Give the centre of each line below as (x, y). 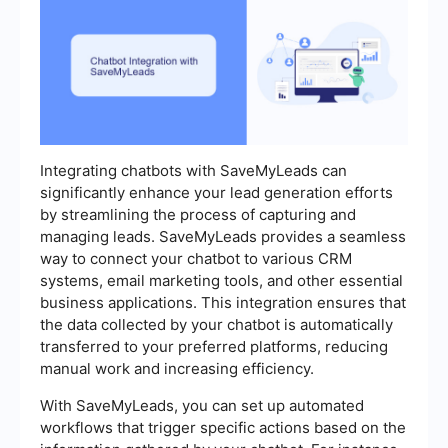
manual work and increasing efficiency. (177, 368)
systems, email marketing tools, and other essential (221, 280)
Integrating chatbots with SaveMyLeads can (193, 170)
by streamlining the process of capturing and (198, 214)
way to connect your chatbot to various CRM (196, 258)
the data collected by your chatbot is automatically (216, 324)
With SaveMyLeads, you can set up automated (202, 405)
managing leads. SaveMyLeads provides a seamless (223, 236)
